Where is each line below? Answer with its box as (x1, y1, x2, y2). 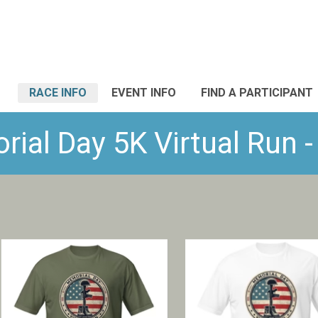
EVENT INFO (111, 86, 176, 99)
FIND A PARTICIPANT (201, 86, 313, 99)
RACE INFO (29, 86, 87, 99)
